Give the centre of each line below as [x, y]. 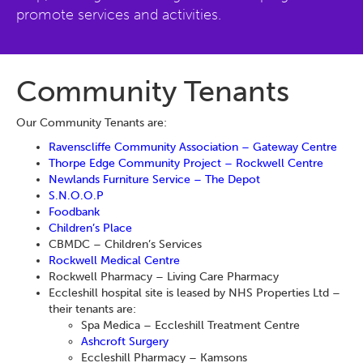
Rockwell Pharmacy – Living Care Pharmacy [164, 277]
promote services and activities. [119, 14]
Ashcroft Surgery [125, 342]
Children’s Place [90, 228]
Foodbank [74, 212]
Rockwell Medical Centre [114, 261]
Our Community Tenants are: [92, 123]
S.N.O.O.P [76, 196]
